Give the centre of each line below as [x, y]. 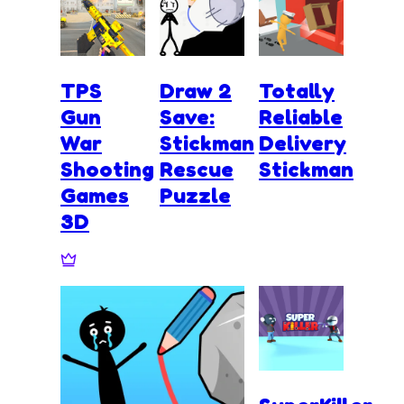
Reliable [301, 116]
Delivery [303, 142]
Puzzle [195, 195]
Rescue [197, 169]
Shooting [107, 169]
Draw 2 [196, 90]
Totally [297, 90]
